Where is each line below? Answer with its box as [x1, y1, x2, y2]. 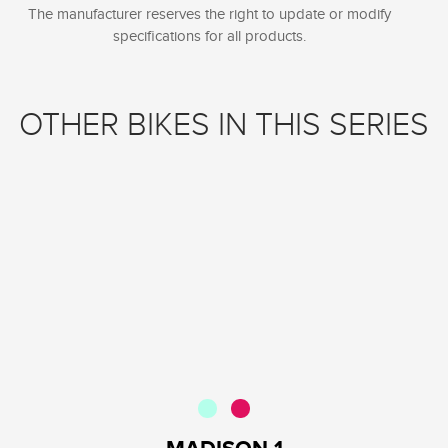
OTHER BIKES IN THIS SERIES [19, 106, 429, 144]
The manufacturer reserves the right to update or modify [27, 5, 391, 23]
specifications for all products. [112, 27, 306, 45]
